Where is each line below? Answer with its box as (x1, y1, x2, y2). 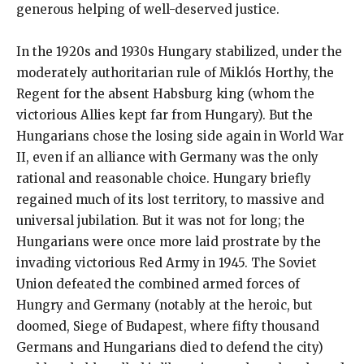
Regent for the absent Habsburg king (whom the (16, 85, 314, 102)
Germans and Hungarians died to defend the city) (16, 339, 323, 355)
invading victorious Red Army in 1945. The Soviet (16, 254, 317, 271)
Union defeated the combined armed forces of (16, 275, 300, 292)
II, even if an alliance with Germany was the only (16, 149, 318, 165)
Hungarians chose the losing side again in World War (16, 128, 344, 144)
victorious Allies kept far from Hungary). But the (16, 106, 313, 123)
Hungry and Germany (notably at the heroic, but (16, 297, 313, 313)
